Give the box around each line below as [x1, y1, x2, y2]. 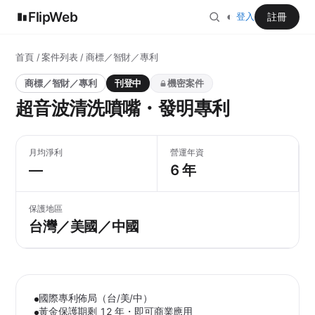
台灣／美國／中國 [29, 218, 139, 235]
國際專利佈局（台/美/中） [39, 292, 153, 304]
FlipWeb [28, 8, 78, 25]
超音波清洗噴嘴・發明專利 [15, 97, 230, 119]
